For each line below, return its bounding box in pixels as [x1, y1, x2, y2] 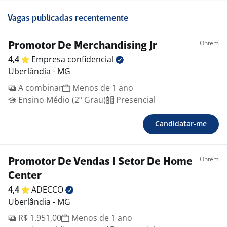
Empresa [31, 54, 67, 65]
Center [8, 171, 42, 182]
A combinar [16, 82, 62, 94]
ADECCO [31, 184, 65, 196]
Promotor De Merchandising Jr [8, 41, 157, 52]
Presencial [114, 94, 156, 106]
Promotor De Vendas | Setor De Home [8, 157, 193, 168]
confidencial [67, 54, 116, 65]
